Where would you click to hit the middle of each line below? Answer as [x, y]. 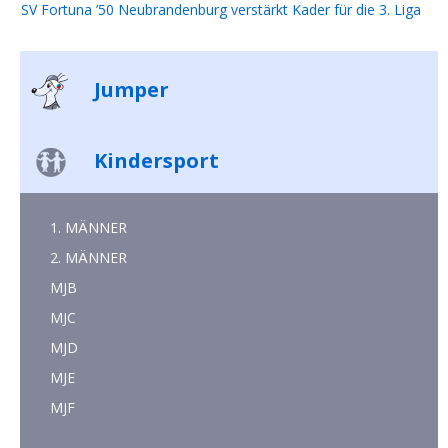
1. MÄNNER [88, 228]
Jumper [129, 90]
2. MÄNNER [88, 258]
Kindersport [154, 161]
